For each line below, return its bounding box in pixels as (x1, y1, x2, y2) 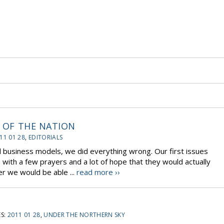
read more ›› (76, 167, 120, 177)
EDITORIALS (28, 133, 63, 141)
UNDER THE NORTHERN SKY (43, 210, 125, 219)
